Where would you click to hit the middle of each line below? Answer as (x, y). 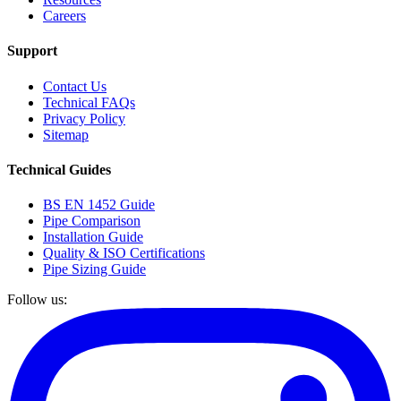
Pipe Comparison (92, 221)
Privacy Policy (84, 118)
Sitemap (66, 134)
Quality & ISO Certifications (124, 253)
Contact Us (75, 86)
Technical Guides (59, 169)
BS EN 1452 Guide (99, 205)
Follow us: (37, 300)
